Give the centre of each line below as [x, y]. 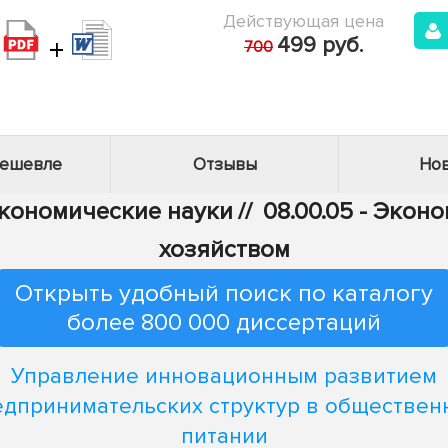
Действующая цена [303, 21]
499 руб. [320, 45]
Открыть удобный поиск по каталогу [224, 293]
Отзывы [224, 164]
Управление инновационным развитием [224, 376]
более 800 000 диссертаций [224, 322]
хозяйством [224, 249]
